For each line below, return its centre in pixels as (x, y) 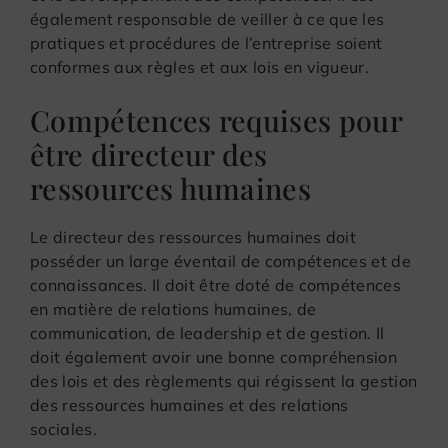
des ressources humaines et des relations (189, 404)
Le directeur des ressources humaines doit (193, 236)
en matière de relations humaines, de (173, 308)
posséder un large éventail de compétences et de (221, 260)
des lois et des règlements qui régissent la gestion (224, 380)
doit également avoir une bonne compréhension (214, 356)
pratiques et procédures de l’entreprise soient (206, 42)
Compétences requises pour (216, 119)
